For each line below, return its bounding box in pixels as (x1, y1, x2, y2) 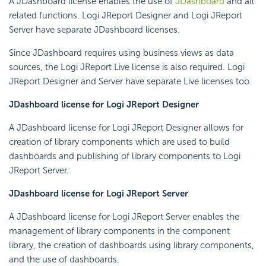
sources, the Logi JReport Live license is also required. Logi (9, 62, 245, 73)
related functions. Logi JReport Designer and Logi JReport (9, 10, 242, 21)
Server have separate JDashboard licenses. (9, 24, 180, 36)
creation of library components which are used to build (9, 137, 230, 148)
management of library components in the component (9, 226, 230, 237)
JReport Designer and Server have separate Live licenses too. (9, 76, 252, 87)
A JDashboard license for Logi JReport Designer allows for (9, 122, 243, 134)
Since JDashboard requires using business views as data (9, 47, 234, 59)
